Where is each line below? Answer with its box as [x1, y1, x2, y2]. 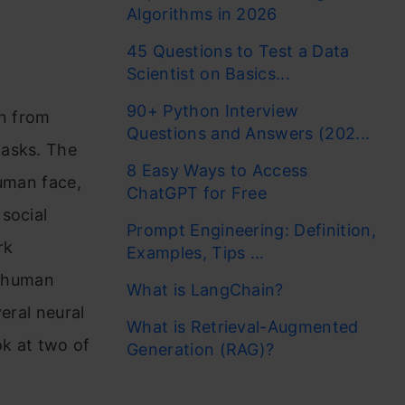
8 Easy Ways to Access [127, 161, 308, 180]
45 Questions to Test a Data [127, 42, 350, 61]
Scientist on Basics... [127, 64, 291, 83]
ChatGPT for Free [127, 184, 272, 202]
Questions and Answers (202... [127, 124, 371, 143]
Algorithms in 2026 [127, 5, 278, 24]
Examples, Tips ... [127, 243, 265, 262]
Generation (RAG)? [127, 340, 275, 359]
